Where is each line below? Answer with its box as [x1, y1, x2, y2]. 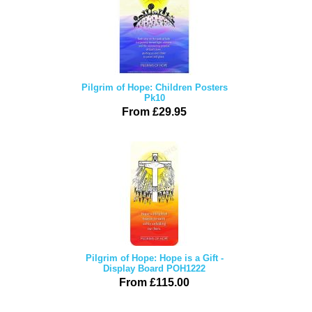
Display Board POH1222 [103, 263, 205, 274]
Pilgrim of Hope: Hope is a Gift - [85, 253, 224, 263]
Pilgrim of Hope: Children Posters [81, 82, 228, 93]
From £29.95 [122, 106, 187, 118]
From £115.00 [119, 276, 189, 288]
